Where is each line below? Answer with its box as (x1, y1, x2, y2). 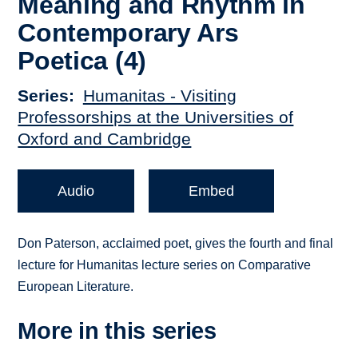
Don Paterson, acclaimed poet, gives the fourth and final (18, 237, 334, 251)
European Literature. (18, 280, 134, 294)
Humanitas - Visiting (82, 86, 237, 105)
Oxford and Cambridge (18, 129, 192, 149)
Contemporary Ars (18, 18, 239, 47)
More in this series (18, 318, 217, 344)
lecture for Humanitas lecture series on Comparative (18, 258, 312, 272)
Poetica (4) (18, 46, 146, 75)
